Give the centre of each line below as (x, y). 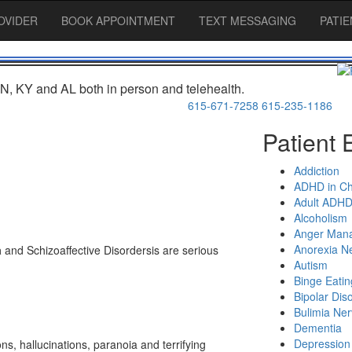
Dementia (318, 328)
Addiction (317, 170)
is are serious (185, 250)
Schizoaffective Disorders (89, 250)
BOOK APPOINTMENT (118, 20)
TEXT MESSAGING (247, 20)
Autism (311, 265)
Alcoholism (321, 218)
